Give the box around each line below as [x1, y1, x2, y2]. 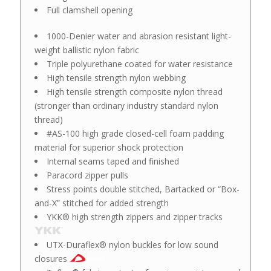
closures [34, 252, 70, 264]
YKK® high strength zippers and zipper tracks [46, 211, 225, 223]
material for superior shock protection [34, 141, 183, 153]
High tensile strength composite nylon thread [46, 85, 223, 97]
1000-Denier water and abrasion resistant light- [46, 30, 231, 42]
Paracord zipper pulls [46, 169, 128, 181]
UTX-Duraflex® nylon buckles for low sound [46, 238, 218, 250]
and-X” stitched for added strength [34, 197, 169, 209]
